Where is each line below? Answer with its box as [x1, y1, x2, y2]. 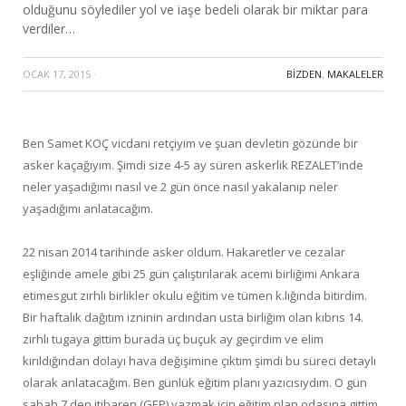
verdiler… [23, 19, 75, 37]
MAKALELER [327, 66, 383, 81]
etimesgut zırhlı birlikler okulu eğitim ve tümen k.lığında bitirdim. [23, 287, 367, 304]
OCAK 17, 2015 [23, 66, 91, 81]
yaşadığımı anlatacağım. [23, 199, 153, 217]
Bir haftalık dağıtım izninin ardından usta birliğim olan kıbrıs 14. [23, 309, 363, 326]
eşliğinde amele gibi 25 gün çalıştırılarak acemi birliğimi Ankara [23, 266, 360, 283]
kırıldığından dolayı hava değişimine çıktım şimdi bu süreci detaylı [23, 353, 376, 370]
